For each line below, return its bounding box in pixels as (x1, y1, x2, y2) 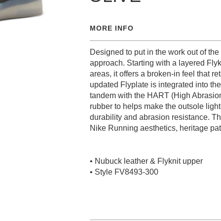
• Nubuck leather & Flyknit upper (90, 157, 203, 165)
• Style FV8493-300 (90, 168, 158, 176)
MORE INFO (90, 24, 134, 32)
